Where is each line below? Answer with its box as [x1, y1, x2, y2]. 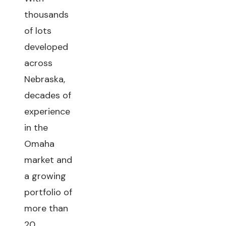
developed [24, 41, 68, 53]
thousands [24, 9, 69, 21]
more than [24, 202, 68, 214]
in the [24, 122, 48, 134]
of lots [24, 25, 51, 37]
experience [24, 105, 70, 118]
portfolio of [24, 186, 72, 198]
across [24, 57, 52, 69]
